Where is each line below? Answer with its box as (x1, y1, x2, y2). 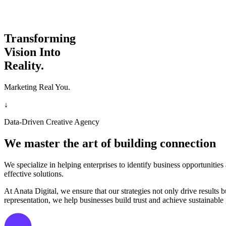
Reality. (4, 59, 44, 72)
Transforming (4, 31, 76, 45)
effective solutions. (4, 169, 64, 178)
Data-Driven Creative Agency (4, 117, 99, 126)
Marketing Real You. (4, 82, 70, 91)
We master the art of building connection (4, 136, 216, 150)
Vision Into (4, 45, 61, 59)
